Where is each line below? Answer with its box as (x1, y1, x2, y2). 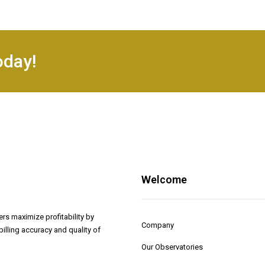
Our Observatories (141, 243, 203, 251)
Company (141, 221, 174, 230)
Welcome (141, 173, 187, 186)
